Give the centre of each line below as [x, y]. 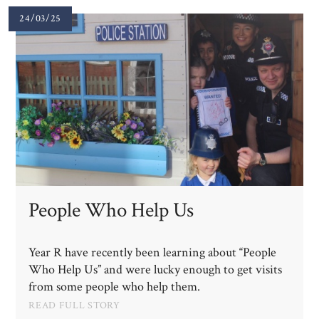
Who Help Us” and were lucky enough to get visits [156, 269]
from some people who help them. [115, 286]
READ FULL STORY [74, 305]
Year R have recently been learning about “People [153, 252]
